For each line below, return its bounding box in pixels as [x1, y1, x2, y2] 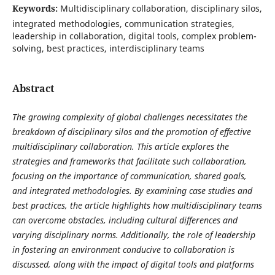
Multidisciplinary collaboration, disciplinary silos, [60, 2, 262, 14]
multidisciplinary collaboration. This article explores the [12, 141, 229, 153]
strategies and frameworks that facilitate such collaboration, [12, 155, 247, 168]
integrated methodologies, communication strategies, [12, 17, 234, 29]
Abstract [12, 82, 54, 95]
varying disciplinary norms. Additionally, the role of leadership [12, 229, 255, 241]
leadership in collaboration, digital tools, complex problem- [12, 29, 257, 42]
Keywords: [12, 2, 60, 14]
